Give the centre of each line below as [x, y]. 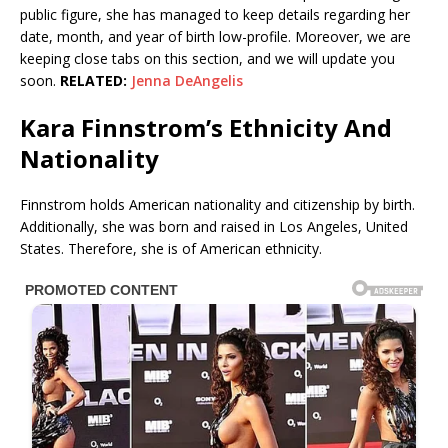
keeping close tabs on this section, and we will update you [207, 58]
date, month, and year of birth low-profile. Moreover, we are [215, 36]
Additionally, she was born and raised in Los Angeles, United [214, 226]
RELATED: [95, 80]
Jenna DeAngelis [187, 80]
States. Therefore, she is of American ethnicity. [171, 248]
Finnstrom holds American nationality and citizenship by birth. [217, 204]
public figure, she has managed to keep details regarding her [215, 14]
